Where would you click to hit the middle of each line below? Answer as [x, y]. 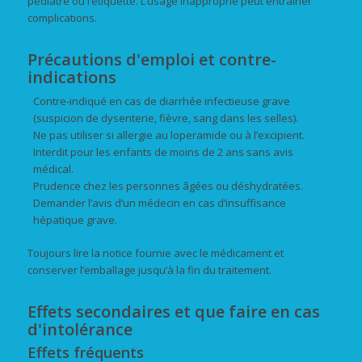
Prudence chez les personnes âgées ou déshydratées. [168, 185]
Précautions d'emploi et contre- [152, 59]
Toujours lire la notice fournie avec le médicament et [155, 253]
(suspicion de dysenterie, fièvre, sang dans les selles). [165, 118]
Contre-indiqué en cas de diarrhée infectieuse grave [161, 101]
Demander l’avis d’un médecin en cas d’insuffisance [159, 202]
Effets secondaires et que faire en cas [173, 311]
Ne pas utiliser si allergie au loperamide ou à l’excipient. [168, 135]
